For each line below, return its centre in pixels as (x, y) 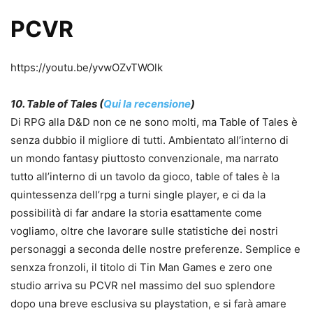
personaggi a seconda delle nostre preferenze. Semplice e (155, 249)
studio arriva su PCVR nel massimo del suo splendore (143, 286)
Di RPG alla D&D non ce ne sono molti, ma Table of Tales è (154, 122)
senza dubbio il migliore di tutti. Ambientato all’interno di (150, 140)
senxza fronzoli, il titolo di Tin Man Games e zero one (141, 268)
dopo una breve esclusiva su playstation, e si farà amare (148, 304)
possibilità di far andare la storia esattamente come (136, 213)
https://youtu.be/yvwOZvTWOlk (87, 68)
